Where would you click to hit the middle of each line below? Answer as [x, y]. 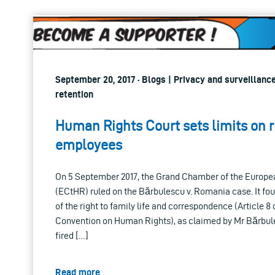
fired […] [72, 236]
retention [74, 95]
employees [89, 145]
